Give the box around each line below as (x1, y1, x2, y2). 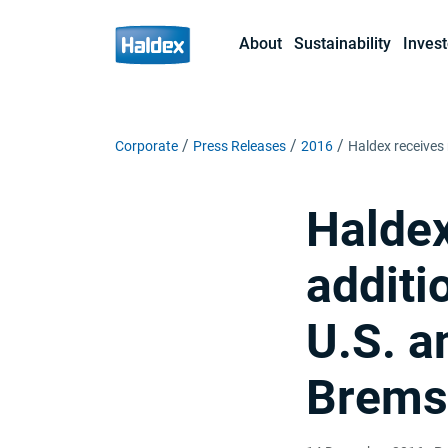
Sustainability (293, 34, 391, 53)
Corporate (115, 138, 178, 154)
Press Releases (193, 138, 286, 154)
